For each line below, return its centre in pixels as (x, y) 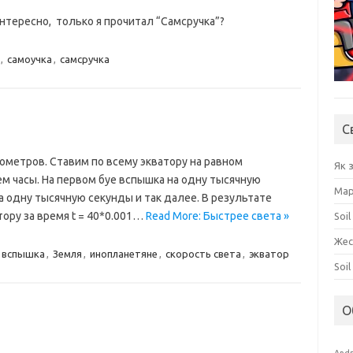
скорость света (203, 254)
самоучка (29, 59)
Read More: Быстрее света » (217, 216)
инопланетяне (123, 254)
